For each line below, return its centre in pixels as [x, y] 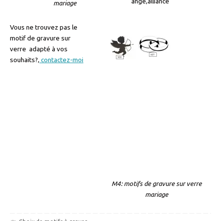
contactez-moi [61, 60]
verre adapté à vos [39, 49]
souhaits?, [25, 60]
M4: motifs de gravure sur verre [156, 184]
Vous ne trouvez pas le [44, 27]
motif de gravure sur [40, 38]
